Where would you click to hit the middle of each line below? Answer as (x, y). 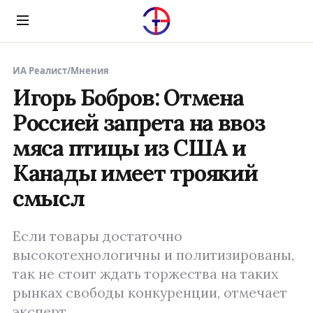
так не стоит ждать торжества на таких (145, 274)
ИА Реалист (40, 71)
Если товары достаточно (97, 236)
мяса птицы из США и (129, 148)
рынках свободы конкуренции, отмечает (150, 293)
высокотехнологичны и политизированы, (153, 255)
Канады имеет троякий (135, 173)
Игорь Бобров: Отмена (128, 97)
